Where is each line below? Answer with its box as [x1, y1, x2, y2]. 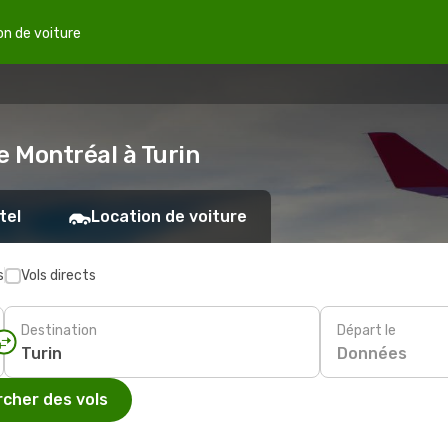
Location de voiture [91, 207, 247, 226]
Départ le [337, 321, 396, 339]
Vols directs [21, 267, 96, 284]
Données [337, 343, 407, 363]
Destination [21, 321, 97, 339]
